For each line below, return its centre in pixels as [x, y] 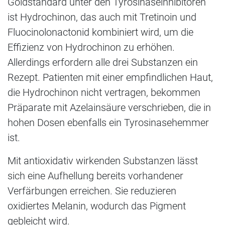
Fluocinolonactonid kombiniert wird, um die [100, 32]
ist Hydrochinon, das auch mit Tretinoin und [102, 17]
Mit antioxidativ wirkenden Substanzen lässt [103, 161]
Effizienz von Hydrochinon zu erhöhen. [91, 47]
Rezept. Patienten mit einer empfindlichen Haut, [110, 78]
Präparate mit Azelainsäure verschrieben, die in [109, 108]
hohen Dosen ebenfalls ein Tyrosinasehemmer [108, 123]
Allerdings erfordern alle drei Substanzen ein [103, 63]
